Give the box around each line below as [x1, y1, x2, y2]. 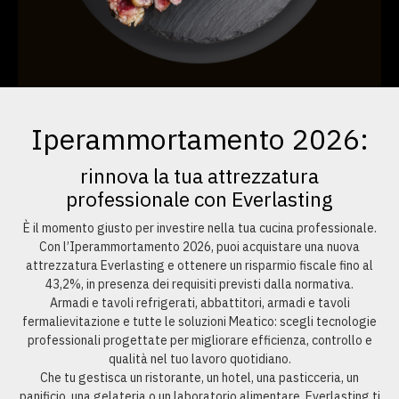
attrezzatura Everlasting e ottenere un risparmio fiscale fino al [26, 256, 373, 273]
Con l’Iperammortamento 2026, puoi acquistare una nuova [39, 238, 360, 255]
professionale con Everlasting [66, 184, 333, 212]
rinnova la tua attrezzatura [80, 161, 319, 189]
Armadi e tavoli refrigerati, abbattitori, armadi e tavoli [49, 294, 350, 311]
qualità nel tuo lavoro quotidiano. [108, 350, 291, 367]
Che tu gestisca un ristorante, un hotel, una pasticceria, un [40, 369, 359, 386]
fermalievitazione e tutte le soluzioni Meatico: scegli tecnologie [22, 313, 377, 330]
